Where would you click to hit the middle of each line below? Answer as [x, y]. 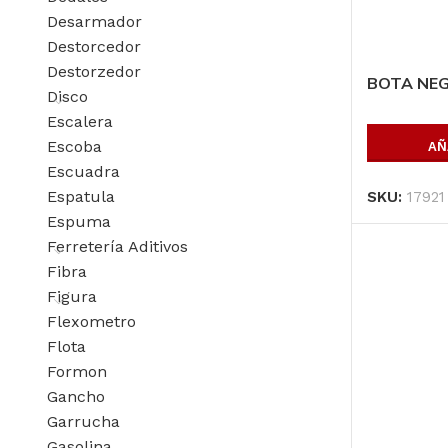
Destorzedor [94, 71]
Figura [72, 296]
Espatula [81, 196]
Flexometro [91, 321]
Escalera [80, 121]
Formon [77, 371]
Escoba [74, 146]
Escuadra [83, 171]
